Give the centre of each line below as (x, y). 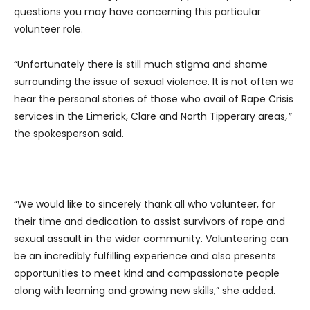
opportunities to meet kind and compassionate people (147, 274)
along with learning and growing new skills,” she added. (145, 291)
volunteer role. (48, 29)
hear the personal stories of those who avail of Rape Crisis (154, 99)
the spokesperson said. (69, 134)
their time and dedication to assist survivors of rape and (149, 222)
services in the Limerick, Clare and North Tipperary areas (149, 117)
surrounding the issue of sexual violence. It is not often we (154, 82)
